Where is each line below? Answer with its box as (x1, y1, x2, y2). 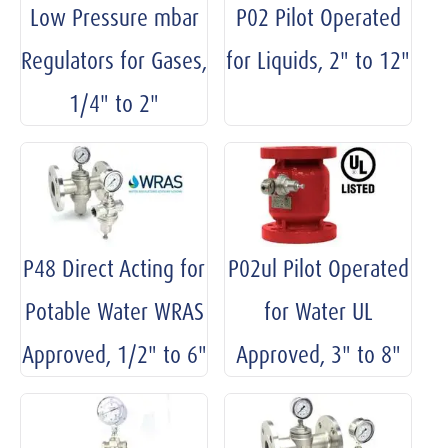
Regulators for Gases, (21, 44, 207, 76)
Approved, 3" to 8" (235, 339, 401, 371)
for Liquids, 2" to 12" (226, 44, 410, 76)
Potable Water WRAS (24, 296, 204, 328)
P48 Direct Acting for (23, 253, 205, 285)
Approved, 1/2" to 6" (21, 339, 207, 371)
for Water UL (263, 296, 373, 328)
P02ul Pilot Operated (227, 253, 409, 285)
